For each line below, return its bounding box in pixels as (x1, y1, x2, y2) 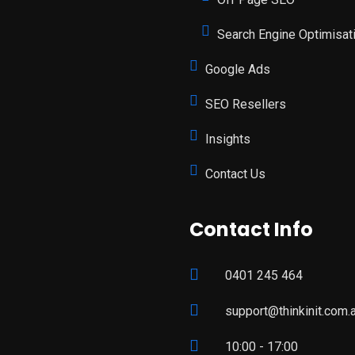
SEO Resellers (205, 97, 286, 112)
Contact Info (189, 216, 313, 242)
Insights (205, 132, 250, 147)
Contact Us (205, 166, 265, 181)
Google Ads (205, 62, 270, 77)
